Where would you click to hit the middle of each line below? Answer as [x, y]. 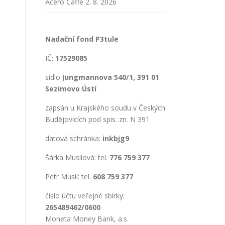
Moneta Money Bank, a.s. [87, 219]
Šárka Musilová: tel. [77, 157]
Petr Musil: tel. [69, 177]
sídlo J [55, 77]
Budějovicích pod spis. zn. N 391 [97, 119]
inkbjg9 [116, 138]
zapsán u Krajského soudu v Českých [105, 108]
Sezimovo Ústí [71, 89]
